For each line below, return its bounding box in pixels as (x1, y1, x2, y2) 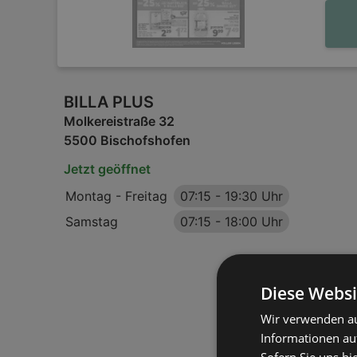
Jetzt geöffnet (64, 161, 151, 177)
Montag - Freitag (65, 188, 167, 204)
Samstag (65, 214, 118, 229)
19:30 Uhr (225, 188, 283, 204)
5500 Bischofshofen (64, 132, 190, 148)
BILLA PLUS (64, 92, 154, 112)
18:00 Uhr (225, 214, 283, 229)
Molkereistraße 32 (64, 113, 175, 129)
